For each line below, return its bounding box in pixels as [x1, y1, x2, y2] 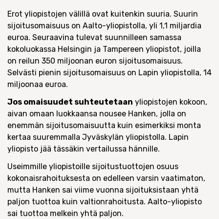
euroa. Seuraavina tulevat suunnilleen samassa [7, 33, 181, 42]
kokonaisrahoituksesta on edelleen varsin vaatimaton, [7, 174, 205, 183]
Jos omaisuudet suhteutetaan [7, 97, 133, 107]
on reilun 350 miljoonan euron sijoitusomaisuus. [7, 56, 183, 66]
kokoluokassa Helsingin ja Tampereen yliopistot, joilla [7, 44, 201, 54]
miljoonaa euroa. [7, 80, 68, 89]
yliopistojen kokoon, [133, 97, 207, 107]
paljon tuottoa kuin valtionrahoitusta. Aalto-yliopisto [7, 197, 202, 206]
